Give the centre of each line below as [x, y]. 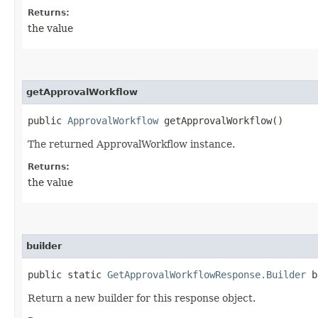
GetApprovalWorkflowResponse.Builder [207, 274]
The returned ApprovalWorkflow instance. [131, 144]
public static [67, 274]
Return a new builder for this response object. [142, 298]
